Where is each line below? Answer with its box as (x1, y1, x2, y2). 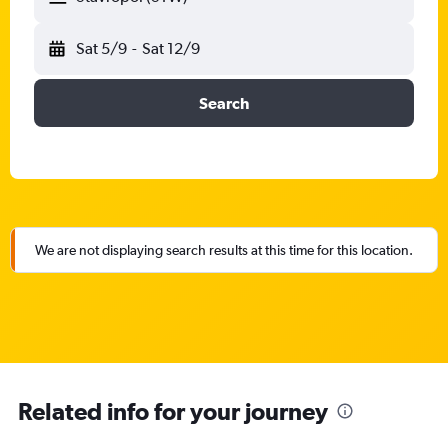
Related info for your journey (18, 397, 328, 425)
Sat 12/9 (141, 39, 200, 58)
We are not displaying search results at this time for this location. (35, 242, 413, 258)
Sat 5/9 (76, 39, 127, 58)
